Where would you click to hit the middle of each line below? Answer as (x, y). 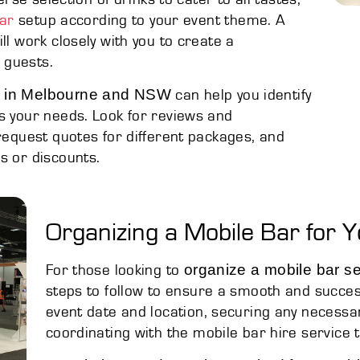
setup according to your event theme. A (150, 20)
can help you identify (241, 95)
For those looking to (115, 270)
